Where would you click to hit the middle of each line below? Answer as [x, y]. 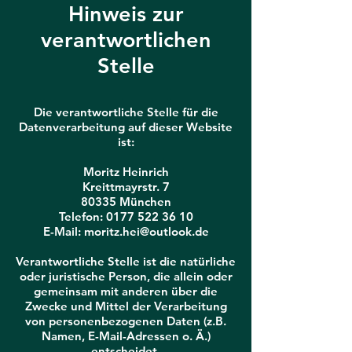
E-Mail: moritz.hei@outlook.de [126, 231]
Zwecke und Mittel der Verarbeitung [126, 306]
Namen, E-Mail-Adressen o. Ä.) [126, 336]
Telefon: [82, 216]
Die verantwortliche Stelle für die [126, 112]
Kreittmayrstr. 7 [126, 187]
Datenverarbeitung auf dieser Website [126, 127]
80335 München [126, 202]
